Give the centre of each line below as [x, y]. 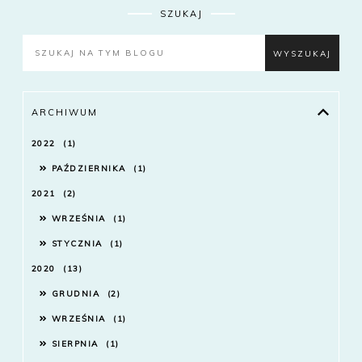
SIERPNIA [77, 344]
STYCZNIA [79, 244]
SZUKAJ [181, 14]
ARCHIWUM [64, 113]
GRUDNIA [77, 294]
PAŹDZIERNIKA [90, 169]
